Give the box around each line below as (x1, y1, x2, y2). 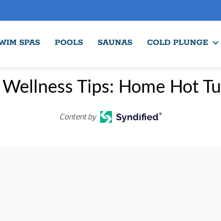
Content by (59, 112, 97, 122)
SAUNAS (98, 37, 132, 48)
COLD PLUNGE (147, 37, 208, 48)
